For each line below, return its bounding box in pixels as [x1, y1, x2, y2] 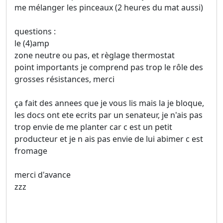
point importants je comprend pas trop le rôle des [14, 62, 203, 73]
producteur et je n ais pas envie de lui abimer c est [14, 133, 203, 145]
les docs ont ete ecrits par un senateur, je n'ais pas [14, 110, 203, 121]
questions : [14, 26, 56, 37]
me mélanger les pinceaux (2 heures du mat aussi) [14, 2, 203, 13]
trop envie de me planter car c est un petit [14, 121, 172, 133]
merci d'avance [14, 169, 71, 181]
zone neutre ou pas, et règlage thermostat [14, 50, 175, 61]
